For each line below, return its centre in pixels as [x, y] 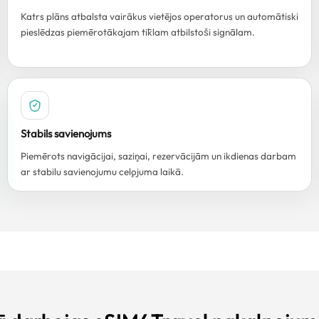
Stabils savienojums [66, 134]
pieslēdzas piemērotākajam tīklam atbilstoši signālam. [138, 32]
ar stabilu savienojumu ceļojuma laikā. [102, 172]
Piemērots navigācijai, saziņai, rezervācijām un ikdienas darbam [158, 156]
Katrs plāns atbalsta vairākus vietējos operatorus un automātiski [159, 16]
